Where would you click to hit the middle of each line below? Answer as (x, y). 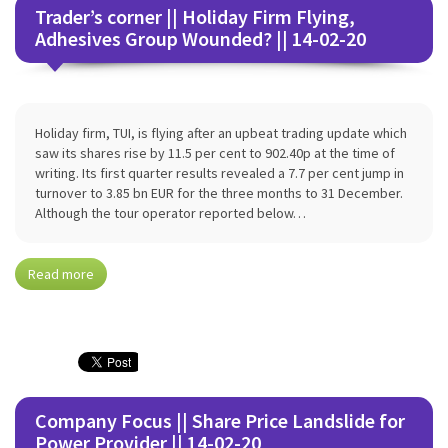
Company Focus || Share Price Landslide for (220, 420)
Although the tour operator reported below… (170, 213)
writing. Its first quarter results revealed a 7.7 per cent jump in (219, 173)
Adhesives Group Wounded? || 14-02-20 (200, 38)
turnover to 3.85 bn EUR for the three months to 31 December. (219, 193)
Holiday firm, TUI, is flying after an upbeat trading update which (221, 133)
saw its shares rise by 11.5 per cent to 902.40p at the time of (215, 153)
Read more (61, 274)
